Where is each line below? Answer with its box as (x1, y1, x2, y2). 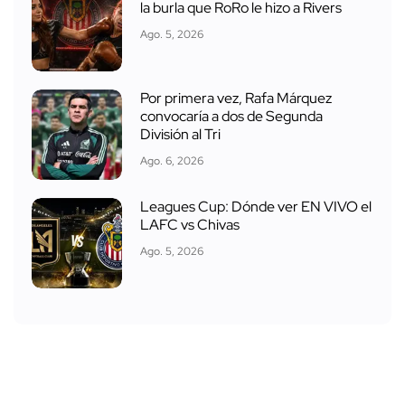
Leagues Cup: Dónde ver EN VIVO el (140, 196, 372, 216)
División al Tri (140, 124, 221, 144)
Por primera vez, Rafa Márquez (140, 88, 332, 108)
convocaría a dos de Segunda (140, 106, 323, 126)
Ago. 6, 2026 (140, 153, 203, 168)
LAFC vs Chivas (140, 214, 240, 234)
